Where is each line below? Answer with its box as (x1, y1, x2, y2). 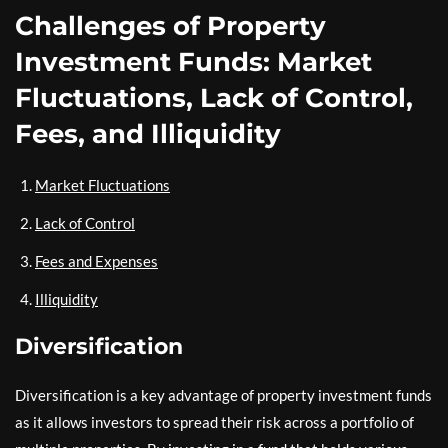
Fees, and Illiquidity (15, 117, 281, 150)
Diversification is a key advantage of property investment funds (15, 385, 432, 404)
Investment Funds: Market (15, 45, 372, 78)
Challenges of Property (15, 9, 326, 42)
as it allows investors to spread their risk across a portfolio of (15, 412, 414, 431)
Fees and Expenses (35, 251, 158, 270)
